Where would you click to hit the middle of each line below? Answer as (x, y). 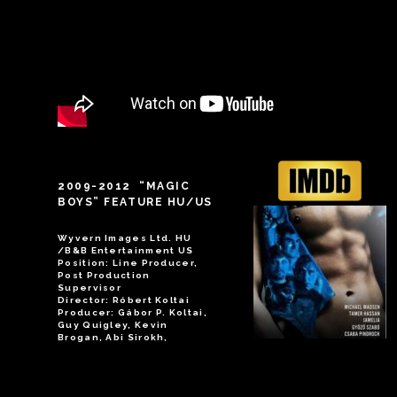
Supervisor (90, 287)
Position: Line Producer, (128, 262)
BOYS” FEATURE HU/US (135, 202)
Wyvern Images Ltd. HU (125, 237)
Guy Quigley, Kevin (113, 324)
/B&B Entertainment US (126, 250)
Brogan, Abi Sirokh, (113, 337)
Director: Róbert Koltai (124, 300)
